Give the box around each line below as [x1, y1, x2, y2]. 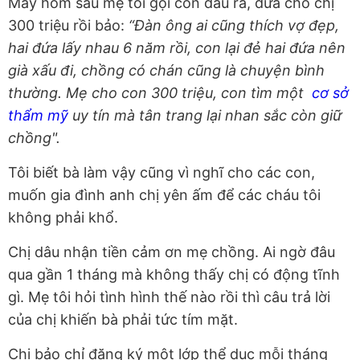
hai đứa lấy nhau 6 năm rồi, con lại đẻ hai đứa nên [8, 39, 346, 57]
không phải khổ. [8, 209, 118, 227]
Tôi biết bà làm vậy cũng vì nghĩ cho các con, [8, 164, 315, 182]
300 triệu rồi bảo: [8, 17, 125, 35]
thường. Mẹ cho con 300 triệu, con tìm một [8, 84, 312, 102]
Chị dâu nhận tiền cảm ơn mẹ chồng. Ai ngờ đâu [8, 243, 335, 261]
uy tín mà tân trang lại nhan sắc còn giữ [68, 107, 342, 125]
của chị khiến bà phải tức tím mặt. [8, 311, 238, 329]
